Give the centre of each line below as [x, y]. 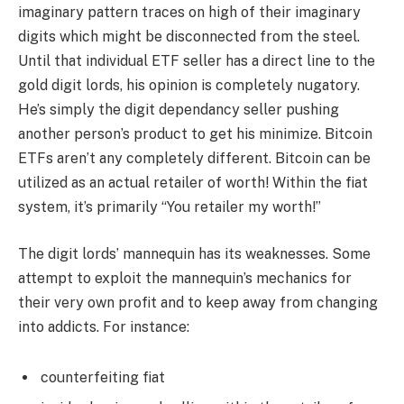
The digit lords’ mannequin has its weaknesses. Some [194, 253]
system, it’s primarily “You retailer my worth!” [170, 207]
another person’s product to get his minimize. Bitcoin [195, 134]
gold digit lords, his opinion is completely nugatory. [189, 86]
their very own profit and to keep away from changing [198, 302]
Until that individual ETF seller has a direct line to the [197, 61]
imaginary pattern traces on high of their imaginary [189, 13]
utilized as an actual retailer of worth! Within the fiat [193, 183]
